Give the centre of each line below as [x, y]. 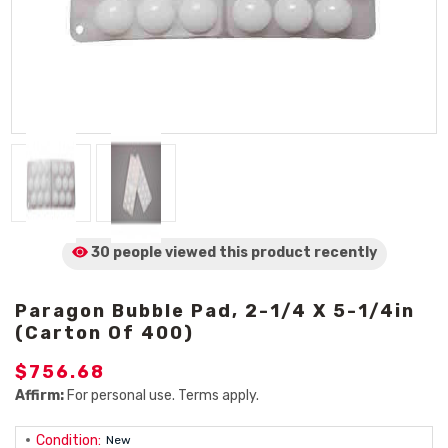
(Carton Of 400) [104, 333]
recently [345, 252]
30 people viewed [153, 252]
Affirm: [39, 395]
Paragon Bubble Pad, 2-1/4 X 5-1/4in [215, 311]
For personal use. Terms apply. [161, 395]
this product [264, 252]
